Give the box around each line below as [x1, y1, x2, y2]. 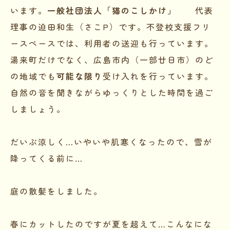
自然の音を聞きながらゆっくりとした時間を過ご [10, 86, 214, 99]
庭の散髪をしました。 [10, 184, 103, 197]
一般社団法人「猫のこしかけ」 [47, 4, 177, 16]
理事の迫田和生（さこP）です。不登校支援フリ [10, 20, 211, 33]
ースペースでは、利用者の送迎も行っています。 [10, 36, 214, 49]
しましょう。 [10, 102, 66, 115]
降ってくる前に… [10, 151, 83, 164]
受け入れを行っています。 [103, 69, 214, 82]
